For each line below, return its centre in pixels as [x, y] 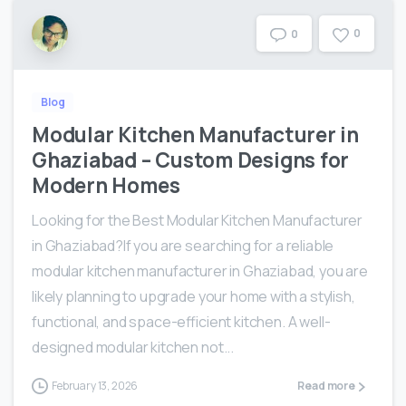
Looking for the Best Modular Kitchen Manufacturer [198, 221]
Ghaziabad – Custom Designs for [191, 160]
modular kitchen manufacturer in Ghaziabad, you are [200, 271]
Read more [326, 386]
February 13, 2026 [95, 386]
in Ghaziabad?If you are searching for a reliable [183, 246]
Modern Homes [106, 186]
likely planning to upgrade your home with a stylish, [193, 297]
